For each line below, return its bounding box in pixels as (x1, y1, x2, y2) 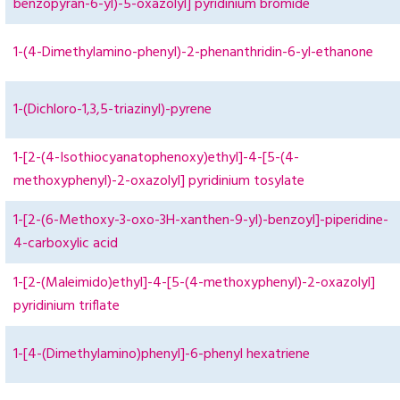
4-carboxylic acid (13, 232, 118, 256)
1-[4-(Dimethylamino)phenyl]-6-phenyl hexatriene (13, 343, 310, 367)
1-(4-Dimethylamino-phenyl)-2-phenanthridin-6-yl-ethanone (13, 41, 373, 65)
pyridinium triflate (13, 295, 120, 319)
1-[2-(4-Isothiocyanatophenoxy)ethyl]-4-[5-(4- (13, 146, 299, 171)
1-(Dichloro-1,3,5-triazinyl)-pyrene (13, 98, 212, 122)
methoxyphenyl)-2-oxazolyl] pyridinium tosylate (13, 170, 304, 194)
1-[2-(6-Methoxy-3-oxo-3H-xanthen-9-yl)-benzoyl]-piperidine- (13, 209, 388, 233)
